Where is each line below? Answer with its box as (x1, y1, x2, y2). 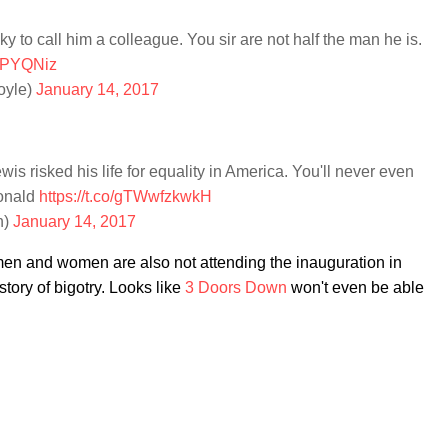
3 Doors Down (185, 279, 287, 296)
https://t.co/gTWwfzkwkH (39, 188, 212, 205)
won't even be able (287, 279, 424, 296)
